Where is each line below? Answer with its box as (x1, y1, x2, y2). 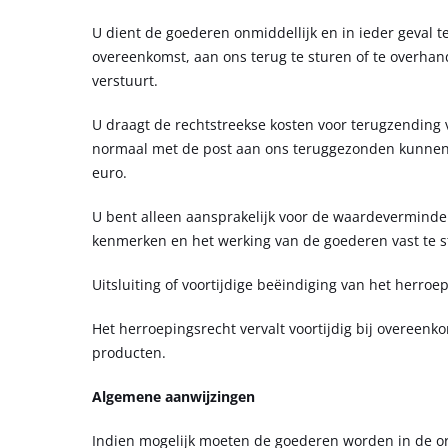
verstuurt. (92, 70, 158, 90)
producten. (92, 342, 166, 362)
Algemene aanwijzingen (92, 386, 255, 406)
